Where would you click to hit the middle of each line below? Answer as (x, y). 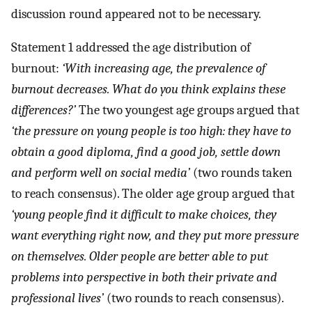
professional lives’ (57, 298)
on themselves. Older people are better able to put (140, 257)
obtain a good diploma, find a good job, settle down (146, 152)
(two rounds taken (241, 173)
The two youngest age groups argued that (188, 110)
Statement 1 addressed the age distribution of (131, 48)
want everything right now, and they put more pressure (155, 236)
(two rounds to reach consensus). (194, 298)
